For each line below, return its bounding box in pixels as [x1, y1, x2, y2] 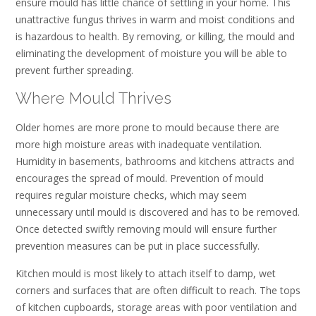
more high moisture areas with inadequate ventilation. [16, 137, 262, 151]
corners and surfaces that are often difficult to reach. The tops [16, 284, 300, 298]
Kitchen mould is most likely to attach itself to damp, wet [16, 267, 276, 281]
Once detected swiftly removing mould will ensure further [16, 221, 276, 236]
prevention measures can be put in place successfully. [16, 238, 260, 253]
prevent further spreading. [16, 63, 133, 77]
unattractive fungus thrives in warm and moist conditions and [16, 13, 295, 26]
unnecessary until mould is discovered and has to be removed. [16, 205, 300, 219]
